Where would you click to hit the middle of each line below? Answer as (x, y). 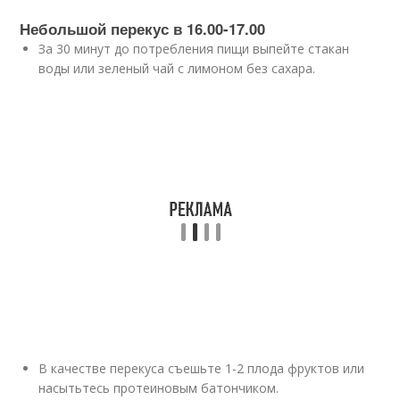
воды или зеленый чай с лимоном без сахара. (177, 68)
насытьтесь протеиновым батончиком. (159, 388)
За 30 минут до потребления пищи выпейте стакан (194, 49)
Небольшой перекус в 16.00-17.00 (143, 29)
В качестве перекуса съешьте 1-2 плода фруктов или (202, 368)
